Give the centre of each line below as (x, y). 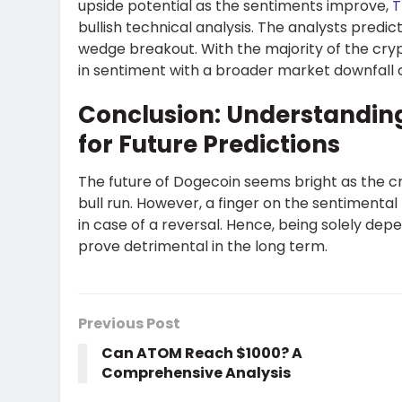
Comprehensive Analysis (196, 373)
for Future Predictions (209, 145)
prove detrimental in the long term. (203, 247)
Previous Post (129, 324)
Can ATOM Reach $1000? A (202, 354)
